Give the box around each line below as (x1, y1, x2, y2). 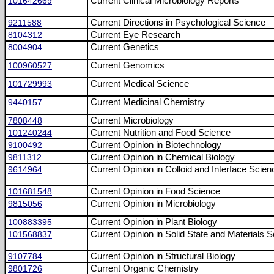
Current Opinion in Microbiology (91, 199, 216, 209)
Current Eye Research (91, 30, 180, 40)
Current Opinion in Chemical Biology (91, 152, 235, 162)
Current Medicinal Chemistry (91, 97, 205, 107)
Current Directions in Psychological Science (91, 18, 265, 28)
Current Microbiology (91, 116, 174, 125)
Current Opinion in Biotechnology (91, 140, 221, 150)
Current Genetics (91, 42, 159, 52)
